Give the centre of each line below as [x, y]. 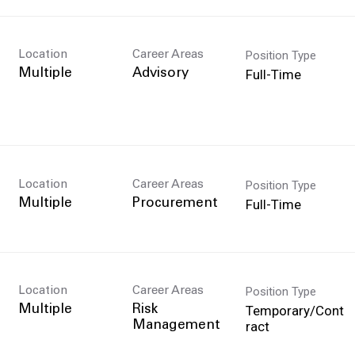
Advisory [160, 74]
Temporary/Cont [295, 310]
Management [176, 326]
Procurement [175, 204]
